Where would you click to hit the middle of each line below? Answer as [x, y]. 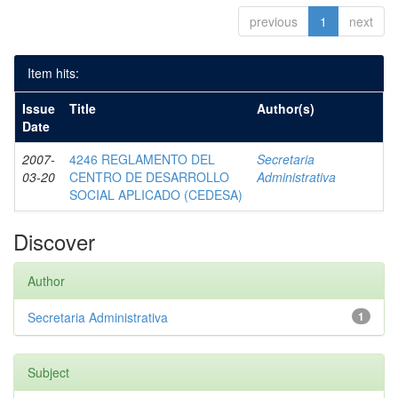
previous [274, 21]
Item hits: [53, 73]
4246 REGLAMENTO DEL [142, 159]
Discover [54, 241]
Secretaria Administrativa [98, 317]
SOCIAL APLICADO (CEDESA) [156, 195]
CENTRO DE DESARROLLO [149, 177]
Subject [48, 372]
